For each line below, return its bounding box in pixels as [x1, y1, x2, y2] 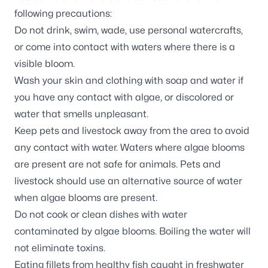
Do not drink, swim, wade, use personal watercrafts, [14, 25, 243, 36]
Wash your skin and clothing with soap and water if [14, 75, 243, 86]
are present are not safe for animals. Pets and [14, 159, 221, 170]
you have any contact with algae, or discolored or [14, 92, 234, 103]
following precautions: [14, 8, 112, 19]
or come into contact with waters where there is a [14, 41, 235, 53]
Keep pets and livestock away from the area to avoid [14, 125, 249, 136]
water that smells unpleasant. [14, 108, 148, 120]
